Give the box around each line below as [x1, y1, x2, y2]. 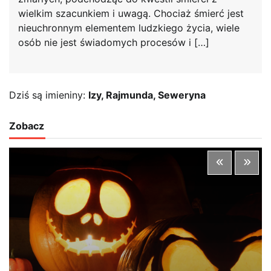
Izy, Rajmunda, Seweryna [88, 89, 206, 102]
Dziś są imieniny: [9, 89, 88, 102]
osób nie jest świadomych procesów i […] [18, 36, 209, 49]
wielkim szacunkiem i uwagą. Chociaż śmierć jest [18, 7, 244, 20]
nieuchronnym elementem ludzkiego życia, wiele [18, 22, 240, 34]
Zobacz [9, 120, 44, 132]
